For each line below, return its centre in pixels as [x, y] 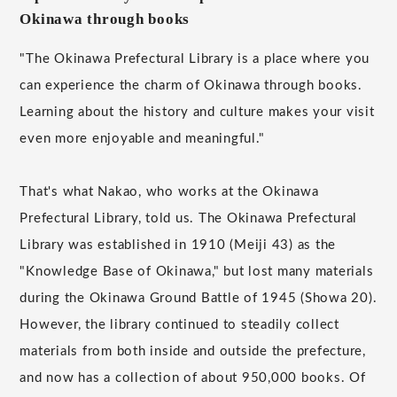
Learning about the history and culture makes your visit [197, 113]
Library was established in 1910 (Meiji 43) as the [178, 245]
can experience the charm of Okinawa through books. [191, 86]
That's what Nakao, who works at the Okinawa [169, 192]
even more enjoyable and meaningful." [142, 139]
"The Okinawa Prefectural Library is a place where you [195, 59]
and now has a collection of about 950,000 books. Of [193, 378]
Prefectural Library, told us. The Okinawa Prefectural [189, 219]
